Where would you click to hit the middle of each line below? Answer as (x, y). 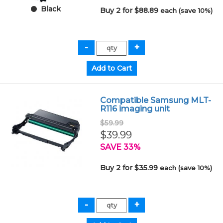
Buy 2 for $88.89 (130, 10)
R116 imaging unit (135, 109)
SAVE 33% (120, 147)
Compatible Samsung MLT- (156, 100)
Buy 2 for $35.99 (130, 167)
